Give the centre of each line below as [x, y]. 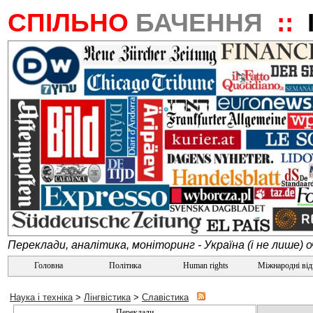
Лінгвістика [107, 297]
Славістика [165, 297]
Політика [125, 265]
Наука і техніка [41, 297]
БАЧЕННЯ [203, 22]
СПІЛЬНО [72, 22]
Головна [48, 265]
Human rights [206, 265]
